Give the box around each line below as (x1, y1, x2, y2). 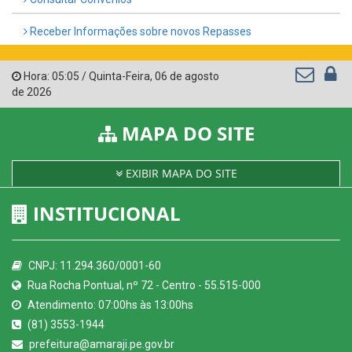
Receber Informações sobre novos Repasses (27, 25, 251, 38)
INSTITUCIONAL (28, 200, 181, 227)
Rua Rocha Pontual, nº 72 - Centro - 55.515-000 (25, 279, 261, 292)
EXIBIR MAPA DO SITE (122, 166, 237, 181)
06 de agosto (155, 70, 219, 83)
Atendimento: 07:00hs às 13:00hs (25, 299, 193, 312)
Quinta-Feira (89, 70, 150, 83)
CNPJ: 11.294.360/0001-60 (26, 259, 161, 273)
